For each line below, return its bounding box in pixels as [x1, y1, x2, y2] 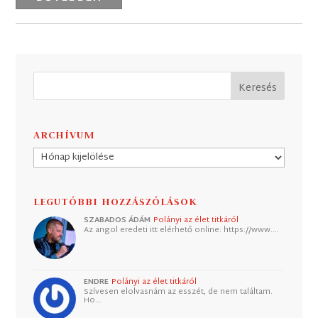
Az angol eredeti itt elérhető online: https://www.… [84, 223, 279, 238]
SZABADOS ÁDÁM [84, 213, 151, 228]
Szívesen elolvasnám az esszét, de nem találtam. [84, 284, 273, 299]
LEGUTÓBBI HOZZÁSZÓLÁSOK [33, 194, 198, 209]
